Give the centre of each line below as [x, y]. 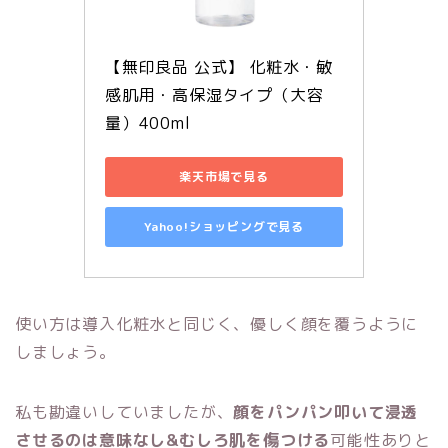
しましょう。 [65, 351]
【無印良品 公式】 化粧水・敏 [219, 66]
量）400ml [148, 122]
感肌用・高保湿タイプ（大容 [214, 94]
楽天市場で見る [224, 177]
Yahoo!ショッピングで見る [224, 227]
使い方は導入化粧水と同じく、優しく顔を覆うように [217, 323]
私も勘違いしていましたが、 [124, 411]
